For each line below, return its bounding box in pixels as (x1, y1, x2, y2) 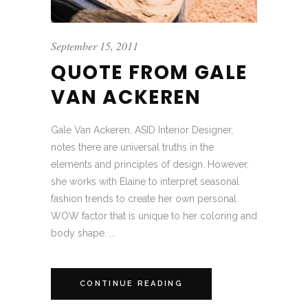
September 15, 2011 (51, 38, 138, 54)
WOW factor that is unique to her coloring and (51, 210, 257, 222)
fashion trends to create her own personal (51, 193, 236, 205)
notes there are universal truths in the (51, 142, 214, 153)
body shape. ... (51, 228, 115, 239)
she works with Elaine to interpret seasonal (51, 176, 239, 188)
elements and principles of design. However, (51, 159, 249, 170)
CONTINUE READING (80, 279, 183, 289)
